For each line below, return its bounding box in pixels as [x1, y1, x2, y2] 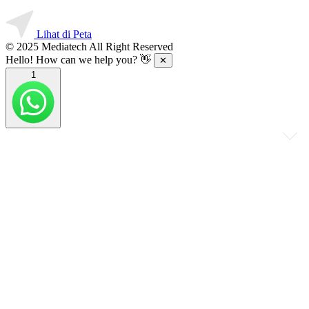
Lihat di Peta [37, 28, 92, 41]
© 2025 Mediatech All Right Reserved [6, 41, 173, 53]
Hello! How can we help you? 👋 [6, 54, 154, 66]
